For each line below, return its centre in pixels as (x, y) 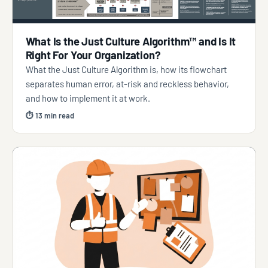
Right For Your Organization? (93, 55)
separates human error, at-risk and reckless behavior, (127, 84)
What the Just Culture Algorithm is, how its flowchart (126, 70)
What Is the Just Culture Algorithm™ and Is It (131, 42)
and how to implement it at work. (88, 98)
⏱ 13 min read (50, 115)
